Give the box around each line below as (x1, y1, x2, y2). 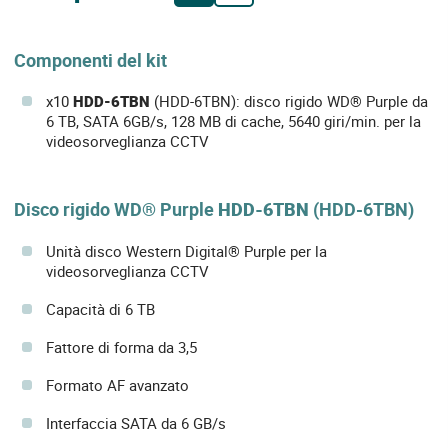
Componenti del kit (14, 48, 167, 72)
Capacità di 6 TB (46, 298, 155, 319)
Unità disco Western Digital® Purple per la (46, 240, 327, 261)
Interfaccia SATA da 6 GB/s (46, 412, 226, 433)
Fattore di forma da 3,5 (46, 336, 197, 357)
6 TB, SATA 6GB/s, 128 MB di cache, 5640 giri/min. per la (46, 111, 421, 132)
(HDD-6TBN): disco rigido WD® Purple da (150, 91, 428, 112)
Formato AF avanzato (46, 374, 189, 395)
